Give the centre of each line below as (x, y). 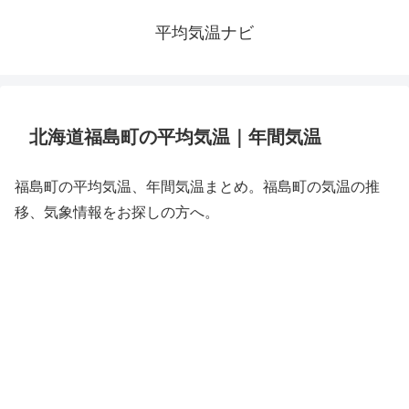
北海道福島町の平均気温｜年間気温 (175, 137)
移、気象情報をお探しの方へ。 (117, 212)
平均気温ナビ (204, 33)
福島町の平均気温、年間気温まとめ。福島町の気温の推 (197, 187)
